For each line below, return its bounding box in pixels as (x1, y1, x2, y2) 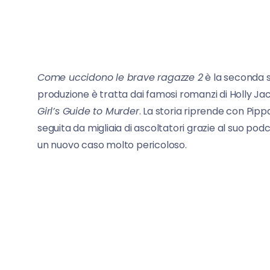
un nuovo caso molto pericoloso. (37, 137, 187, 152)
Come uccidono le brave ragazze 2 (37, 70, 203, 84)
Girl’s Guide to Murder (37, 104, 139, 118)
